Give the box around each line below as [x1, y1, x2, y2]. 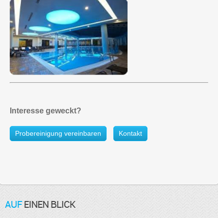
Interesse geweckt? [10, 107, 81, 115]
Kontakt [119, 129, 142, 137]
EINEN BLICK [22, 198, 75, 211]
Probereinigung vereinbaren [15, 129, 101, 137]
